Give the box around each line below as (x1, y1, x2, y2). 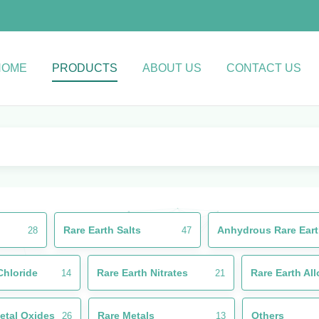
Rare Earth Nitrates (97, 267, 188, 278)
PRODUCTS (52, 62, 117, 74)
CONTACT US (226, 62, 301, 74)
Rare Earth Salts (63, 224, 141, 236)
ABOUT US (142, 62, 202, 74)
